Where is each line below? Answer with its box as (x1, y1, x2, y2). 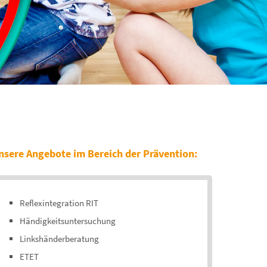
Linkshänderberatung (20, 233, 100, 244)
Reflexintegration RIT (20, 197, 99, 209)
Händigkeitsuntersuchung (20, 215, 116, 226)
